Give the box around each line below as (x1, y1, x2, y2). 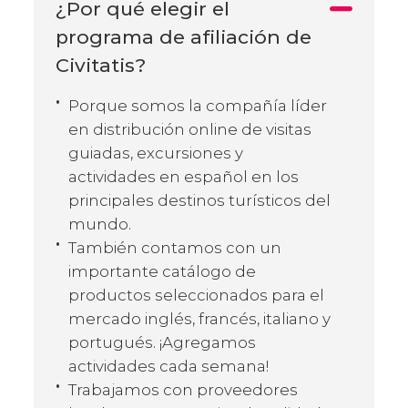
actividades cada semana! (68, 356, 269, 375)
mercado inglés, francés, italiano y (68, 309, 331, 328)
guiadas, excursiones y (68, 143, 243, 162)
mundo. (68, 214, 131, 233)
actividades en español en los (68, 167, 299, 186)
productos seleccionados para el (68, 285, 324, 304)
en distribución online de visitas (68, 119, 311, 138)
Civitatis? (56, 53, 146, 76)
